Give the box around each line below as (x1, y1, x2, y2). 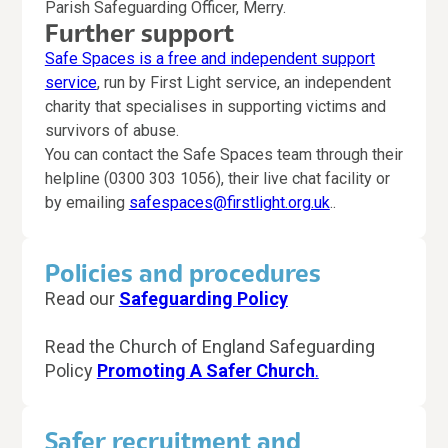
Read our (44, 288, 119, 310)
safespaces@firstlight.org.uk (128, 193, 330, 213)
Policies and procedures (44, 256, 321, 292)
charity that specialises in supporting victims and (44, 97, 386, 117)
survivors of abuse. (44, 121, 179, 141)
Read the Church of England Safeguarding (44, 336, 375, 358)
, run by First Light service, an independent (96, 73, 391, 93)
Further (44, 16, 141, 52)
